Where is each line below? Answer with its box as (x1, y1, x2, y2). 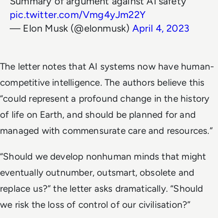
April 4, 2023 (132, 22, 190, 35)
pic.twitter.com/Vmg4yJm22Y (10, 9, 145, 21)
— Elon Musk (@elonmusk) (10, 22, 132, 35)
